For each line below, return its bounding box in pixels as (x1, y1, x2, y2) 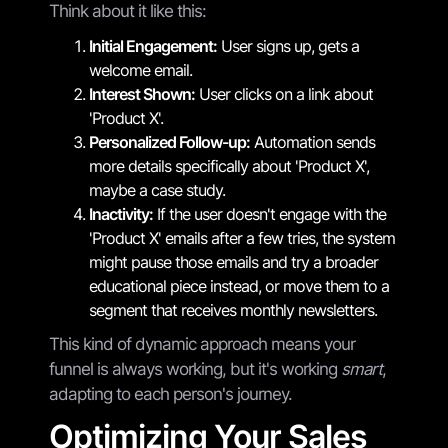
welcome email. (89, 59, 192, 80)
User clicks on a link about (195, 83, 373, 104)
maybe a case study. (89, 179, 225, 200)
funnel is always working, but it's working (49, 358, 341, 379)
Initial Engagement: (89, 35, 217, 56)
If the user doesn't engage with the (153, 203, 386, 224)
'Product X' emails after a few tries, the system (89, 227, 395, 248)
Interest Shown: (89, 83, 195, 104)
